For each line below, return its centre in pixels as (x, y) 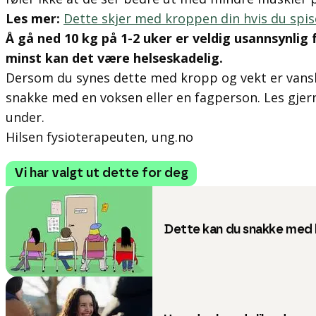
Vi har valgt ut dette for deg (101, 174)
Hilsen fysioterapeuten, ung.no (99, 137)
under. (25, 117)
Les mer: (35, 18)
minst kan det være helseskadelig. (114, 58)
